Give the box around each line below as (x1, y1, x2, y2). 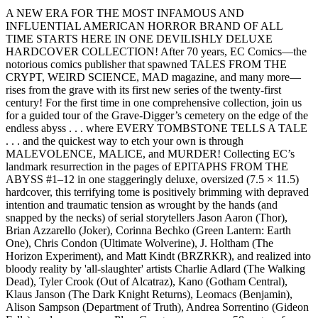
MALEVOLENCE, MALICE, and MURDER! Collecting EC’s (6, 147, 295, 160)
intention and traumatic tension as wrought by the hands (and (6, 198, 278, 211)
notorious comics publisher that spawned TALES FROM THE (6, 57, 287, 70)
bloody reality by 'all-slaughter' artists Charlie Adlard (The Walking (6, 262, 305, 275)
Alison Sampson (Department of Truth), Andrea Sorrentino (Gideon (6, 300, 309, 313)
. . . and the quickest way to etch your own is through (6, 134, 243, 147)
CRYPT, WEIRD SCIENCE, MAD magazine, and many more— (6, 70, 301, 83)
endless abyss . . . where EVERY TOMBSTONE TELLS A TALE (6, 121, 307, 134)
